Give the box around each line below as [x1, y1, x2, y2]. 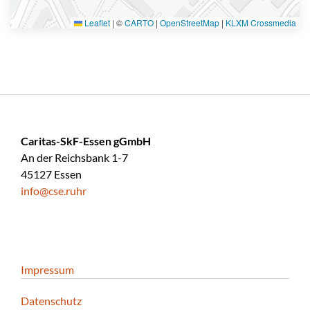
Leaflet [82, 16, 110, 28]
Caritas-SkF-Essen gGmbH [21, 134, 151, 147]
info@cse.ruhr [21, 183, 86, 197]
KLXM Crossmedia [226, 16, 296, 28]
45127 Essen [21, 167, 82, 181]
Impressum [21, 262, 74, 276]
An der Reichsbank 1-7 [21, 150, 128, 164]
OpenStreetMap [160, 16, 219, 28]
